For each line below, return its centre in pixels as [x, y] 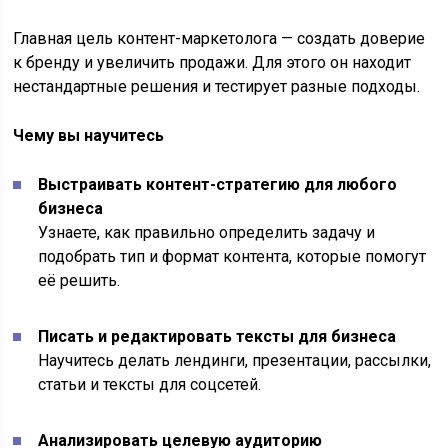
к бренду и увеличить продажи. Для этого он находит [212, 63]
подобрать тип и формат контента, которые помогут [232, 257]
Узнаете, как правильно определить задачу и [207, 233]
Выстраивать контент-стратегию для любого [218, 185]
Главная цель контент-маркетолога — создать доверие [219, 39]
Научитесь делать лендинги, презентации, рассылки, [235, 361]
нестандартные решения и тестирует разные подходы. [217, 87]
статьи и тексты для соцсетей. [150, 385]
